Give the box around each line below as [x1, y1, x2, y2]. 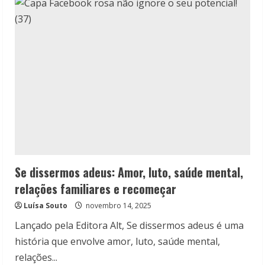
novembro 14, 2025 [84, 201, 151, 211]
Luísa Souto [24, 201, 67, 211]
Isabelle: [64, 2, 100, 14]
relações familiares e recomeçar [15, 180, 176, 198]
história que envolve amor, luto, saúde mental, [15, 235, 220, 248]
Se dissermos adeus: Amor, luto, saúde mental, [15, 163, 243, 182]
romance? [64, 35, 106, 47]
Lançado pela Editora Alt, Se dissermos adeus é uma [15, 219, 244, 232]
